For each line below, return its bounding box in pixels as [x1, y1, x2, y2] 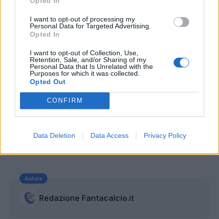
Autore [24, 175, 43, 182]
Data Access [90, 131, 129, 139]
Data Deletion [33, 131, 75, 139]
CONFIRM [46, 97, 83, 104]
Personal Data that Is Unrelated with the [30, 62, 153, 70]
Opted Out [30, 77, 66, 86]
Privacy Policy [143, 131, 186, 139]
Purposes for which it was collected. [30, 69, 140, 77]
